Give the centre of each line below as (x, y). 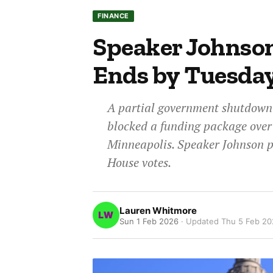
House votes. (140, 162)
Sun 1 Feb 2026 (149, 221)
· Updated (201, 221)
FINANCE (113, 16)
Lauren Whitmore (158, 210)
